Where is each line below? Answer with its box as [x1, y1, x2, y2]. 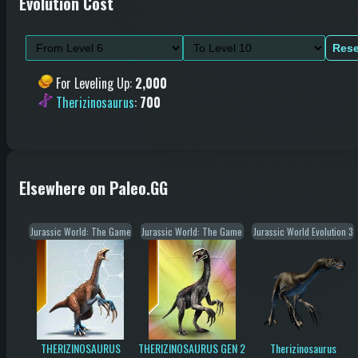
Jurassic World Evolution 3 [253, 224, 353, 238]
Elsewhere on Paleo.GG [19, 176, 168, 201]
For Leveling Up [56, 73, 129, 93]
